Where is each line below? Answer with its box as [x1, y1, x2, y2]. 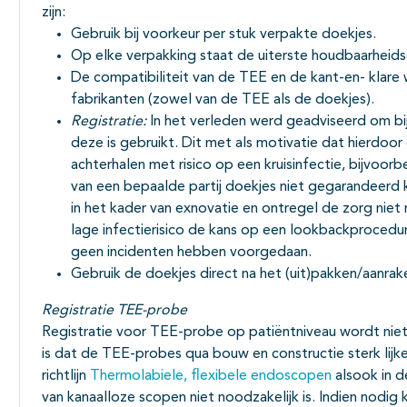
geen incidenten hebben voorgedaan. [71, 245, 312, 261]
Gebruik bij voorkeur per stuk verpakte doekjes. [71, 27, 376, 43]
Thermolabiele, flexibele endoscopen [90, 369, 332, 384]
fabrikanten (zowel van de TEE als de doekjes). [71, 93, 374, 108]
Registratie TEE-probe [42, 303, 187, 319]
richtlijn [42, 369, 90, 384]
